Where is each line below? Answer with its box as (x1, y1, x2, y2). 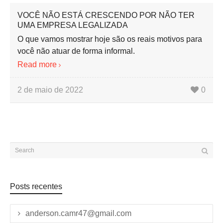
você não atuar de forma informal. (17, 46, 135, 55)
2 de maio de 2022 (17, 85, 83, 94)
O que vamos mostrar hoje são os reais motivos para (17, 34, 202, 43)
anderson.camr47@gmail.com (25, 209, 131, 218)
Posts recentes (10, 182, 62, 191)
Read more (17, 60, 57, 69)
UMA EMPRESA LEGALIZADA (17, 20, 128, 29)
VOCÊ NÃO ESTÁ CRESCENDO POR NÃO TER (17, 10, 195, 19)
